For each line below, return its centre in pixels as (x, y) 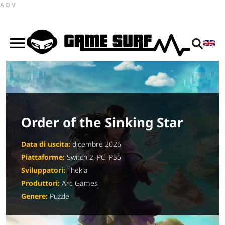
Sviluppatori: (43, 170)
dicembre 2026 (96, 144)
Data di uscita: (46, 144)
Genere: (34, 196)
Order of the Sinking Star (102, 122)
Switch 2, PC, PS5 (93, 157)
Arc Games (79, 183)
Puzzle (59, 196)
